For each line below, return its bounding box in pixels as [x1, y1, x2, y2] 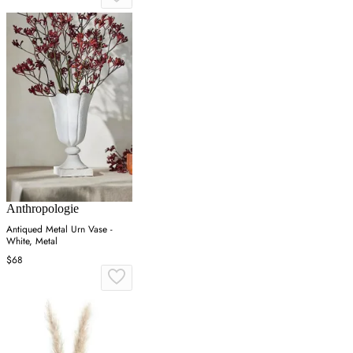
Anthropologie [6, 201, 79, 215]
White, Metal [6, 233, 58, 248]
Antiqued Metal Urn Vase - [6, 221, 113, 236]
